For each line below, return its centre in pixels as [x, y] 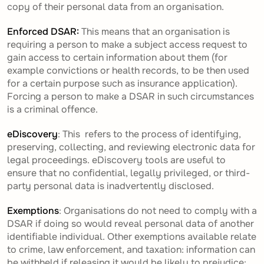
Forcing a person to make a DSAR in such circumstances [131, 97]
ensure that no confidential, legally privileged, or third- [128, 173]
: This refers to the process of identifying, [149, 134]
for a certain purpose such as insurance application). [122, 84]
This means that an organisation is [156, 32]
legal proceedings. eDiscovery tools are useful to [116, 160]
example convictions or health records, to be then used [128, 71]
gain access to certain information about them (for [117, 58]
